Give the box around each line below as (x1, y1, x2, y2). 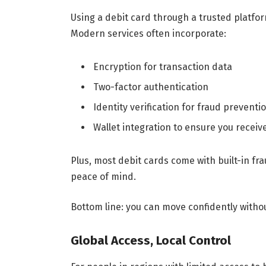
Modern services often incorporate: (70, 28, 226, 40)
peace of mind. (70, 170, 136, 182)
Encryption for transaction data (93, 61, 232, 72)
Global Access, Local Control (70, 233, 231, 248)
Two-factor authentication (93, 81, 208, 93)
